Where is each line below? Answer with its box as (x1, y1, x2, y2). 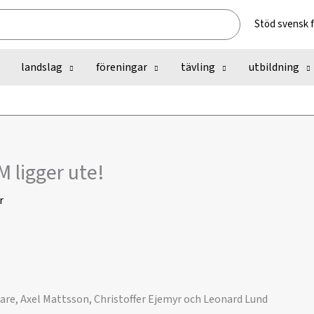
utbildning (249, 60, 299, 75)
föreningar (96, 60, 147, 75)
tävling (181, 60, 215, 75)
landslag (21, 60, 62, 75)
